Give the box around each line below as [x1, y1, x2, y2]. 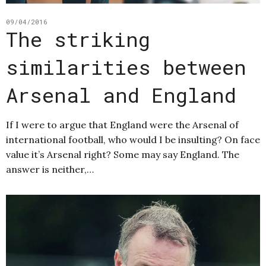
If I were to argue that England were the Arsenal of [6, 118, 239, 131]
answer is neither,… [6, 163, 94, 175]
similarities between [6, 53, 246, 80]
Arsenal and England [6, 81, 236, 108]
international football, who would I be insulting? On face [6, 133, 260, 145]
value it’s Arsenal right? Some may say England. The [6, 148, 239, 160]
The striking [6, 25, 150, 52]
